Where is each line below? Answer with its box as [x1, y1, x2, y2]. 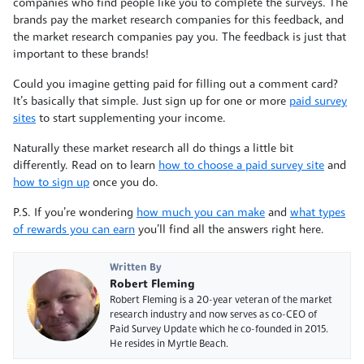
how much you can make [136, 206, 265, 219]
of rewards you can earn [13, 223, 135, 236]
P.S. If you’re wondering [13, 206, 136, 219]
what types [290, 206, 345, 219]
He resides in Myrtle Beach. [109, 339, 228, 349]
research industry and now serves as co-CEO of [109, 310, 317, 320]
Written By [109, 262, 162, 273]
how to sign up [13, 176, 89, 189]
